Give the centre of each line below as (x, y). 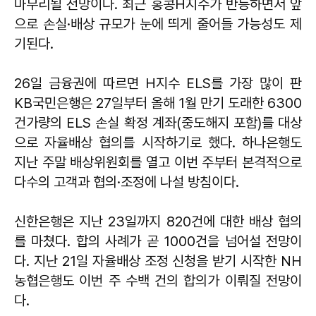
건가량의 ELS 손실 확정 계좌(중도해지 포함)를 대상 (158, 122)
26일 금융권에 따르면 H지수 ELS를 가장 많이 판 (158, 83)
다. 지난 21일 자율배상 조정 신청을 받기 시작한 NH (158, 261)
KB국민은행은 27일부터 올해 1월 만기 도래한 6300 (158, 103)
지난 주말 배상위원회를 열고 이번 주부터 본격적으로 (158, 162)
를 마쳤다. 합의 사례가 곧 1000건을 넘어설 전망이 (158, 241)
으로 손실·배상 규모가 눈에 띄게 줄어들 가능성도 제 (158, 24)
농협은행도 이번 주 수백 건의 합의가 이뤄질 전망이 (158, 280)
